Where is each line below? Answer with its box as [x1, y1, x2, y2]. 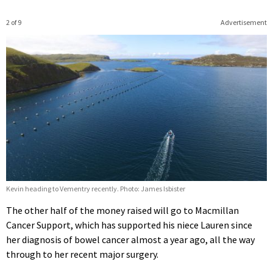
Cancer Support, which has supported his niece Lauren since [6, 219, 252, 232]
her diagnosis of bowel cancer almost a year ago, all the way [6, 233, 255, 246]
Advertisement [220, 17, 267, 27]
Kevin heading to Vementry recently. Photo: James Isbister [6, 184, 185, 194]
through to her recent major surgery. [6, 248, 158, 261]
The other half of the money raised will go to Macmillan [6, 204, 239, 217]
